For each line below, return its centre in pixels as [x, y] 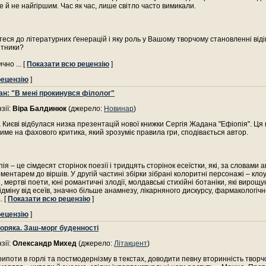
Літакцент [131, 243]
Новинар [119, 109]
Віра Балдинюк [39, 109]
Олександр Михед [45, 243]
